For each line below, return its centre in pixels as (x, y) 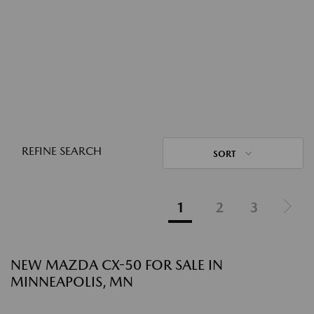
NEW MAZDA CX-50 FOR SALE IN (117, 265)
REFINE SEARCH (62, 151)
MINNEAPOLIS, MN (72, 282)
